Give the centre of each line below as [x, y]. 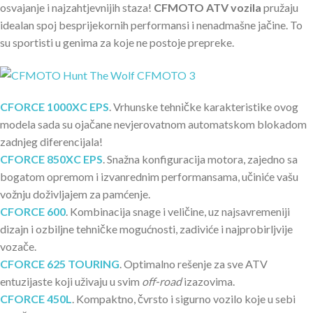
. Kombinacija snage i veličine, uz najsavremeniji [178, 212]
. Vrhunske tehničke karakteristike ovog [204, 107]
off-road [162, 282]
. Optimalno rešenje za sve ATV [194, 264]
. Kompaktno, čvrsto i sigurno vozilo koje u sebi [184, 299]
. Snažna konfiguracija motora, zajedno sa [200, 159]
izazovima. [208, 282]
